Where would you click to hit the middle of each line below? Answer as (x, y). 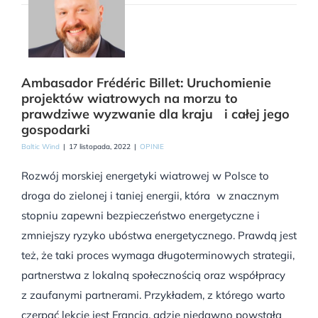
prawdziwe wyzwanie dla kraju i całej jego (155, 114)
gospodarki (56, 130)
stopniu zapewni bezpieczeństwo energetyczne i (141, 216)
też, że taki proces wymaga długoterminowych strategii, (158, 256)
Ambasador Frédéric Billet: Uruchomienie (146, 83)
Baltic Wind (40, 147)
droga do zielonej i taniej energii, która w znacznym (150, 196)
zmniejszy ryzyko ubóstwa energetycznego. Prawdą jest (159, 236)
